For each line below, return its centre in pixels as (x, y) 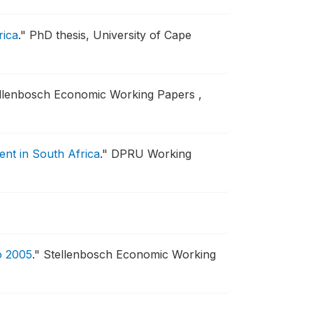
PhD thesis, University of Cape (109, 35)
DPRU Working (151, 154)
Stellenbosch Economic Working (130, 254)
